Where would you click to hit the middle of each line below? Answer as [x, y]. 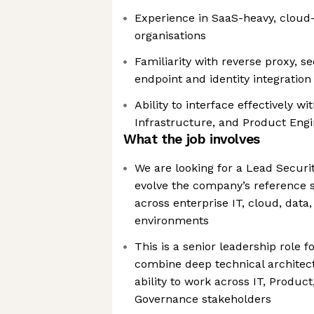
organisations [170, 35]
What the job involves [192, 139]
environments [172, 220]
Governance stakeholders [203, 299]
